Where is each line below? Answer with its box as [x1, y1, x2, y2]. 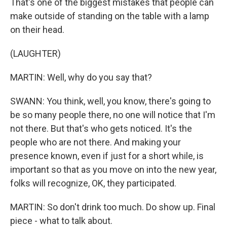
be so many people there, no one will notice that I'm [10, 109, 215, 120]
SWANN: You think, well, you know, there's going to [10, 96, 211, 106]
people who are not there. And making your [10, 137, 181, 147]
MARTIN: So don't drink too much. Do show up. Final [10, 202, 215, 212]
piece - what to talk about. [10, 215, 112, 226]
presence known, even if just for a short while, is [10, 150, 204, 161]
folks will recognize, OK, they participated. [10, 178, 176, 188]
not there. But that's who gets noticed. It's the [10, 123, 192, 134]
